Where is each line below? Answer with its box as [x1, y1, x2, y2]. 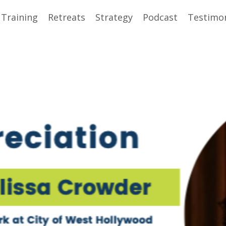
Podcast [143, 11, 178, 23]
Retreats [48, 11, 85, 23]
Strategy [95, 11, 133, 23]
